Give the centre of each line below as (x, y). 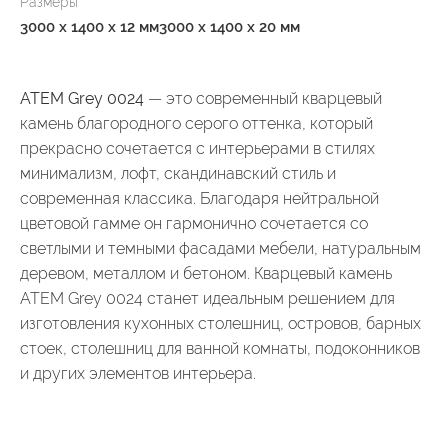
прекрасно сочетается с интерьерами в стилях (197, 148)
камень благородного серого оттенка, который (196, 123)
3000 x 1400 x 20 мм (229, 26)
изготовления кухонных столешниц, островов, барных (220, 323)
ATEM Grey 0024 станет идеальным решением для (207, 298)
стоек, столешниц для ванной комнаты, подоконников (220, 348)
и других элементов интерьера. (138, 373)
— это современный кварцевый (263, 98)
